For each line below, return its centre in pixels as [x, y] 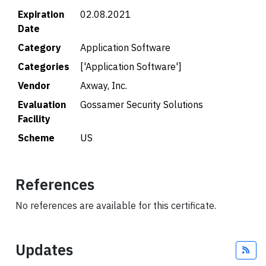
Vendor [34, 85]
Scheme [36, 138]
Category [39, 47]
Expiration [41, 14]
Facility [34, 119]
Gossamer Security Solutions [142, 104]
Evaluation [42, 104]
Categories [44, 66]
